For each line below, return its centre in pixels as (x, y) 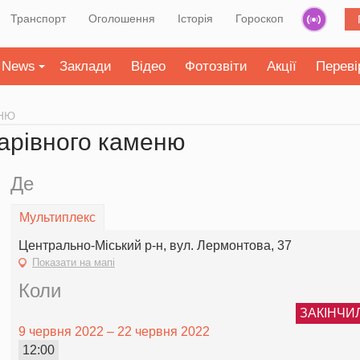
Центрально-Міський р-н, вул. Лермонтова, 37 (155, 245)
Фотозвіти (216, 66)
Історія (195, 18)
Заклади (86, 66)
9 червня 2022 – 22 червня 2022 (114, 331)
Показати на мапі (74, 262)
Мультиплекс (57, 217)
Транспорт (38, 18)
